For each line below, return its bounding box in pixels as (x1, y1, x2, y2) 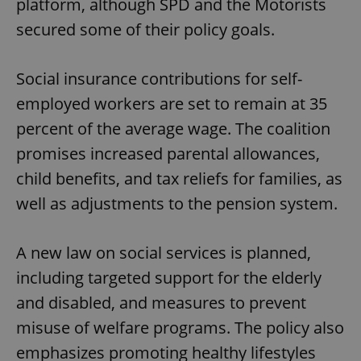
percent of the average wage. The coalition (16, 118, 330, 140)
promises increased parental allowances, (16, 143, 320, 165)
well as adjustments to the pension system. (16, 193, 338, 215)
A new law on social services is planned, (16, 242, 311, 264)
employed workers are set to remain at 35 (16, 93, 327, 115)
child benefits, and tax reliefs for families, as (16, 168, 342, 190)
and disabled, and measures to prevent (16, 292, 306, 314)
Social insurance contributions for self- (16, 68, 302, 90)
